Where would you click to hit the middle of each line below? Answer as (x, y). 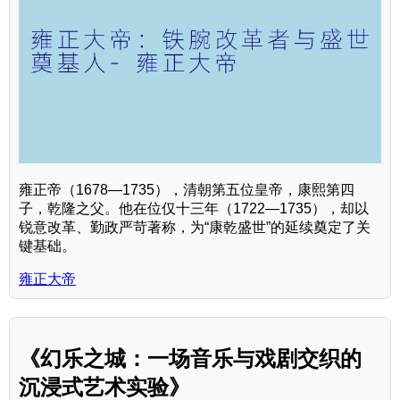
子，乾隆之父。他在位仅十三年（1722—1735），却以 (194, 208)
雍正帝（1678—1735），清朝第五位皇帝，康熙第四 (187, 189)
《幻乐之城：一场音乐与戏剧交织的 (190, 358)
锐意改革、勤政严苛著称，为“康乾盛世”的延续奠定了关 (195, 227)
